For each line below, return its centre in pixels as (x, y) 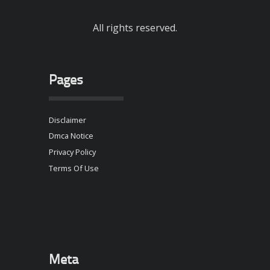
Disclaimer (67, 120)
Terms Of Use (74, 168)
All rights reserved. (135, 28)
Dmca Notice (71, 136)
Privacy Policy (72, 152)
